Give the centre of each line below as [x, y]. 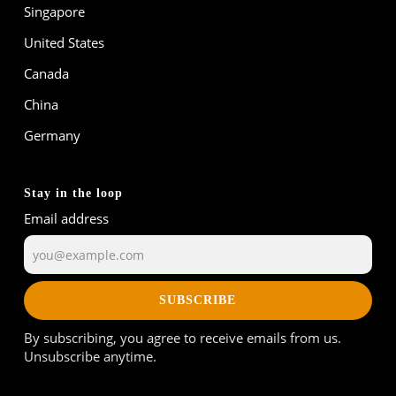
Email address [66, 219]
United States [64, 43]
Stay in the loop [73, 194]
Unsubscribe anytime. [90, 357]
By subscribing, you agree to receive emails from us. [182, 338]
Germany [52, 136]
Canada [46, 74]
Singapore [54, 12]
